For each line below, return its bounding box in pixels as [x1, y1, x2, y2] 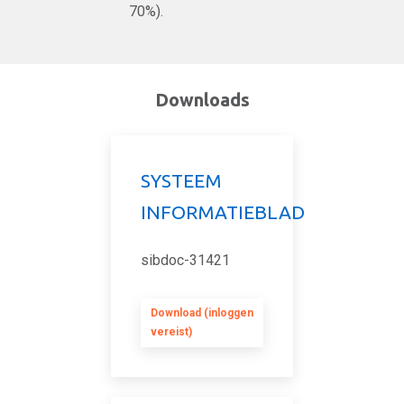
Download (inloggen [151, 307, 253, 319]
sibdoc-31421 [141, 252, 230, 269]
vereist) [151, 326, 192, 338]
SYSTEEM [141, 170, 222, 191]
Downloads [154, 89, 250, 110]
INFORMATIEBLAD [141, 201, 305, 223]
